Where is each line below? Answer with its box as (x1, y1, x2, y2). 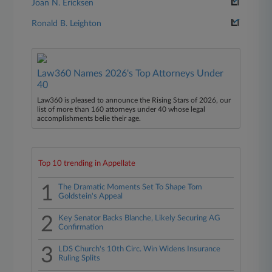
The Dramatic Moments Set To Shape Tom (58, 183, 203, 191)
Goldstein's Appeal (58, 192, 123, 200)
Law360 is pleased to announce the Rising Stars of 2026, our (37, 97, 231, 104)
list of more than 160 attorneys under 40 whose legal (37, 106, 206, 113)
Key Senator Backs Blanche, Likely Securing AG (58, 214, 221, 222)
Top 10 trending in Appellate (38, 160, 136, 168)
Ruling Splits (58, 254, 101, 262)
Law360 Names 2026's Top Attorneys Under (37, 69, 224, 78)
